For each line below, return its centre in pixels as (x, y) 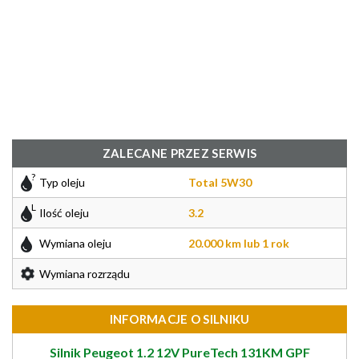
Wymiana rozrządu (85, 274)
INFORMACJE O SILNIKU (179, 319)
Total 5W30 (220, 182)
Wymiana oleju (75, 243)
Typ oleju (62, 182)
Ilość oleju (64, 213)
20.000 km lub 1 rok (239, 243)
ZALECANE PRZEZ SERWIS (179, 153)
